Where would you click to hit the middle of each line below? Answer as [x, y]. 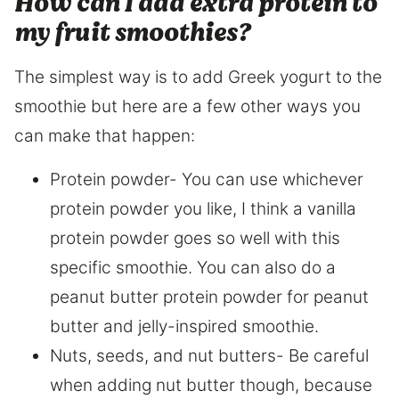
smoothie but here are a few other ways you [187, 107]
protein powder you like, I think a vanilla [203, 209]
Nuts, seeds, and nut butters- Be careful [209, 356]
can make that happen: [105, 136]
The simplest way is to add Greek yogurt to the [198, 77]
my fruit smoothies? [132, 33]
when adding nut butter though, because [211, 386]
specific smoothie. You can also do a [193, 268]
